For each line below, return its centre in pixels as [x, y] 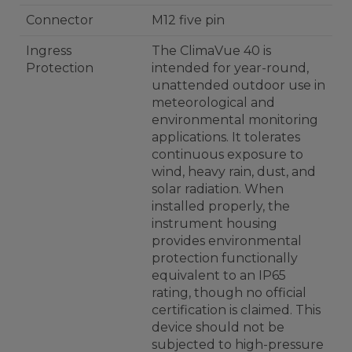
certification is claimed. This [236, 310]
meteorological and [213, 103]
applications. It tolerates [226, 137]
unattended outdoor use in [238, 85]
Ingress [49, 51]
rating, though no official [229, 293]
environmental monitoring [235, 120]
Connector [60, 20]
